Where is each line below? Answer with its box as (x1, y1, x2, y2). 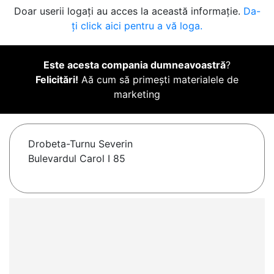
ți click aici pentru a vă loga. (72, 20, 202, 32)
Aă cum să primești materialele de (78, 73, 239, 86)
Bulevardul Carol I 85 (28, 152, 125, 165)
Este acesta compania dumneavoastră (43, 59, 226, 72)
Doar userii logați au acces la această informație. (13, 5, 243, 18)
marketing (114, 88, 160, 101)
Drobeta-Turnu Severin (28, 138, 133, 150)
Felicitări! (35, 73, 78, 86)
